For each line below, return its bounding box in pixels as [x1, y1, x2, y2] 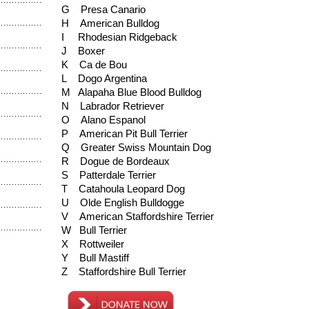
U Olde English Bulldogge [61, 197, 184, 208]
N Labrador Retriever [61, 100, 164, 112]
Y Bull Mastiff [61, 252, 129, 263]
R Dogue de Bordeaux [61, 155, 170, 167]
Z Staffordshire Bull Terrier [61, 266, 186, 277]
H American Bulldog [61, 17, 159, 29]
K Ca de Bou [61, 59, 127, 70]
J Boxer [61, 45, 105, 57]
